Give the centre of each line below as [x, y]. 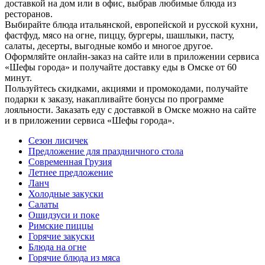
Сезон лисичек [58, 141]
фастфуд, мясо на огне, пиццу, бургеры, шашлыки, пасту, [119, 35]
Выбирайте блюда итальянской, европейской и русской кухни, [131, 25]
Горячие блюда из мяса [74, 258]
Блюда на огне [57, 247]
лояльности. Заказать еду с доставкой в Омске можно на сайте [130, 110]
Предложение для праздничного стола [106, 151]
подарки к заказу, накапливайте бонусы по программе [114, 99]
